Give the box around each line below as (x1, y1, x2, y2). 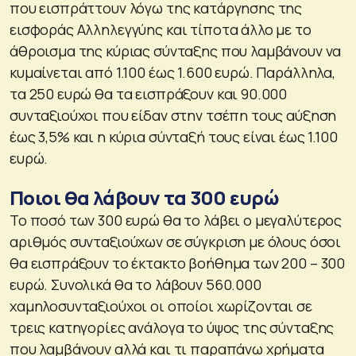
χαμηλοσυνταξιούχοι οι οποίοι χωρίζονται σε (10, 296, 312, 315)
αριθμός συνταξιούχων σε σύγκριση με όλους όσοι (10, 231, 342, 251)
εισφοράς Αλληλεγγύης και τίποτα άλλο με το (10, 19, 311, 39)
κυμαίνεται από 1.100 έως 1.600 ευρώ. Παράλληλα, (10, 62, 335, 82)
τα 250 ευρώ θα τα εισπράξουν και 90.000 (10, 83, 288, 103)
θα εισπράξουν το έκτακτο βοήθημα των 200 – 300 (10, 253, 346, 273)
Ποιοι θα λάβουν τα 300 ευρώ (10, 184, 279, 211)
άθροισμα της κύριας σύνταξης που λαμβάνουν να (10, 41, 342, 60)
